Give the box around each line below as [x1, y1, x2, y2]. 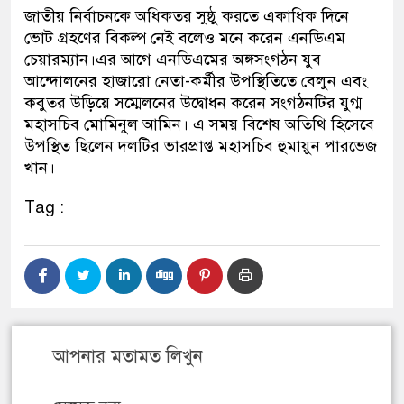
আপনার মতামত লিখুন [52, 345, 203, 369]
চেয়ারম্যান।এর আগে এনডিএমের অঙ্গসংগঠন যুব [24, 50, 321, 70]
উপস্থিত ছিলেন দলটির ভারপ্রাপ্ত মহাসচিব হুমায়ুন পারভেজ [24, 136, 377, 157]
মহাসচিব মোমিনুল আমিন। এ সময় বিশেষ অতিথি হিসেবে [24, 115, 374, 135]
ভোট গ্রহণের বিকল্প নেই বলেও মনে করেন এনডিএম [24, 28, 345, 49]
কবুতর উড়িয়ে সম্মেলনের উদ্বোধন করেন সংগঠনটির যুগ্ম [24, 93, 362, 114]
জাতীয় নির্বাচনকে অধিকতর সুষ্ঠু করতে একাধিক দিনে [24, 6, 349, 27]
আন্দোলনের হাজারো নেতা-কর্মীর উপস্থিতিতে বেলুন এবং [24, 71, 368, 92]
